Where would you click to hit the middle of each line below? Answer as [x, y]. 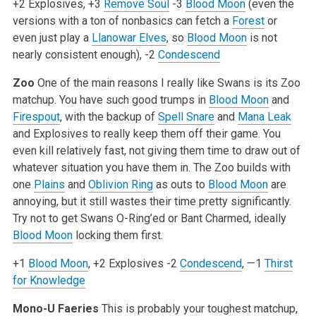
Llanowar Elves [129, 37]
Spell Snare [186, 116]
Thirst [278, 263]
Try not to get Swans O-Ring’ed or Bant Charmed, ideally [149, 218]
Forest [248, 20]
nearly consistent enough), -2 [85, 54]
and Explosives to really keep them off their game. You [146, 133]
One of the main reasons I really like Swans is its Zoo [167, 83]
